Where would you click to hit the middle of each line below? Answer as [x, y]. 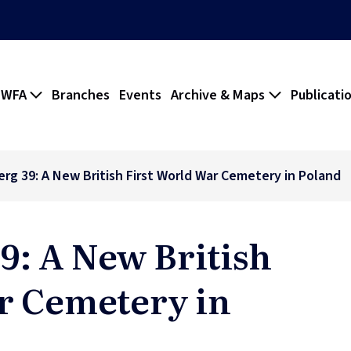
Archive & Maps [218, 95]
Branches [81, 95]
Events [141, 95]
